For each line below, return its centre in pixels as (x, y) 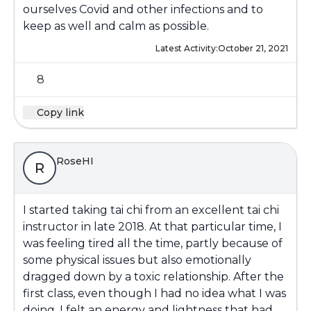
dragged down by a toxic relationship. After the (153, 277)
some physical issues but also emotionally (137, 260)
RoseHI (75, 161)
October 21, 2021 (253, 48)
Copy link (60, 112)
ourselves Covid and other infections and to (143, 9)
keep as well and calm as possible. (116, 26)
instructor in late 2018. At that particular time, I (152, 227)
